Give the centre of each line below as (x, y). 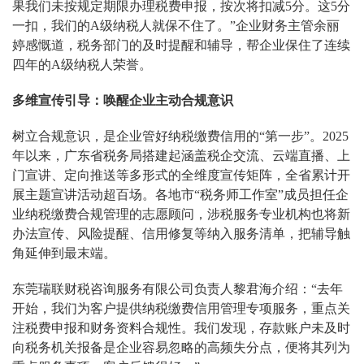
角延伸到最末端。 (64, 253)
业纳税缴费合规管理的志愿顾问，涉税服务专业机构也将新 (181, 214)
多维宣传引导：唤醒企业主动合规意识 (123, 100)
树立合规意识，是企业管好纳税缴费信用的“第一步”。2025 (180, 136)
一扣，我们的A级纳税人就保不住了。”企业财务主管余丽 (176, 26)
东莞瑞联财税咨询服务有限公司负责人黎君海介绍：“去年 (178, 289)
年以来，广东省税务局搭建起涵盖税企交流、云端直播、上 (181, 156)
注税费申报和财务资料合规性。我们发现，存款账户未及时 (181, 328)
